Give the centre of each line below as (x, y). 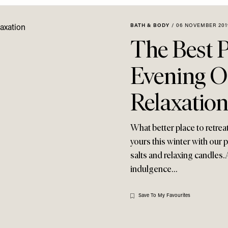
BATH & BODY (150, 26)
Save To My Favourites (164, 196)
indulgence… (154, 169)
